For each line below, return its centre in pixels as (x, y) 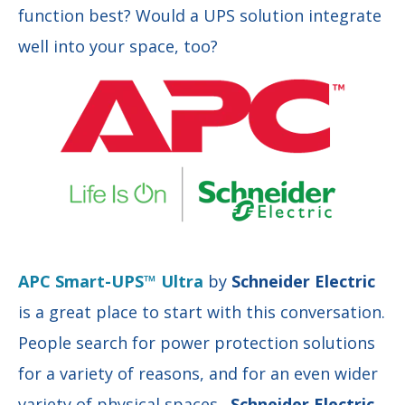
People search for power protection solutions (197, 343)
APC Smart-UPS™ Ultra (111, 282)
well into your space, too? (118, 47)
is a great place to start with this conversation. (202, 312)
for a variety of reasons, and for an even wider (198, 374)
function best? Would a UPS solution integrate (200, 16)
